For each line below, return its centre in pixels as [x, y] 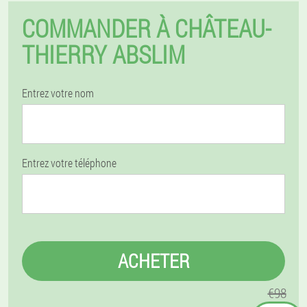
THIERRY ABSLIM [103, 54]
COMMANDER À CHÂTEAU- [147, 28]
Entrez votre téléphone [69, 163]
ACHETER [153, 261]
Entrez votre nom [58, 93]
